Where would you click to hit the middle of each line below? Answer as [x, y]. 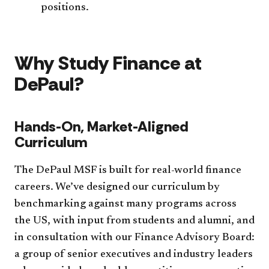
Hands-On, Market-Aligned [101, 126]
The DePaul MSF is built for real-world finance [128, 170]
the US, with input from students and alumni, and [134, 221]
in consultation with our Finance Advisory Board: [134, 237]
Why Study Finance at [108, 63]
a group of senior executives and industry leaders [134, 254]
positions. [65, 8]
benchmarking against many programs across [125, 204]
